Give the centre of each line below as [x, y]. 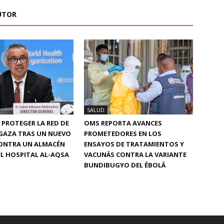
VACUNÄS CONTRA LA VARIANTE [135, 154]
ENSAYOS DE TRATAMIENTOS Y [134, 144]
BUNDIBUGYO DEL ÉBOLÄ [125, 165]
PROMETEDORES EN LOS [123, 133]
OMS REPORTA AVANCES [123, 123]
